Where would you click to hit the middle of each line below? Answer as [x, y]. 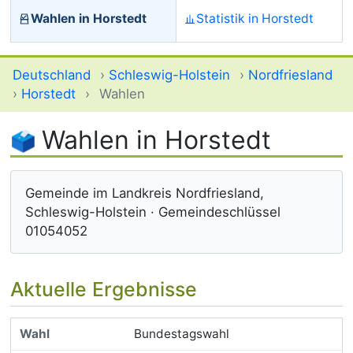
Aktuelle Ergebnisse [103, 290]
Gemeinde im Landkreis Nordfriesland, [145, 193]
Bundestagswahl [181, 333]
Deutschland [52, 75]
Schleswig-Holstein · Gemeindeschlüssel [153, 212]
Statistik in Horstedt [255, 18]
